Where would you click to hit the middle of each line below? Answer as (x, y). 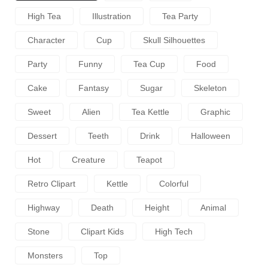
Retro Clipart (51, 183)
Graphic (215, 112)
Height (157, 207)
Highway (44, 207)
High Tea (44, 16)
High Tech (174, 231)
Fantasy (94, 88)
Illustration (112, 16)
